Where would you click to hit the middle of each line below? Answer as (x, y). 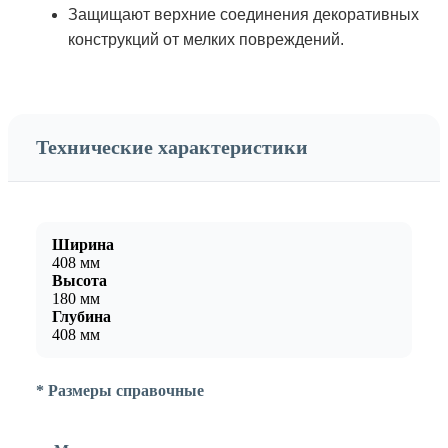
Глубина (81, 317)
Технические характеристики (172, 147)
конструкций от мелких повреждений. (206, 39)
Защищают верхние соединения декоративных (243, 14)
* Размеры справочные (120, 391)
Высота (79, 281)
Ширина (83, 245)
